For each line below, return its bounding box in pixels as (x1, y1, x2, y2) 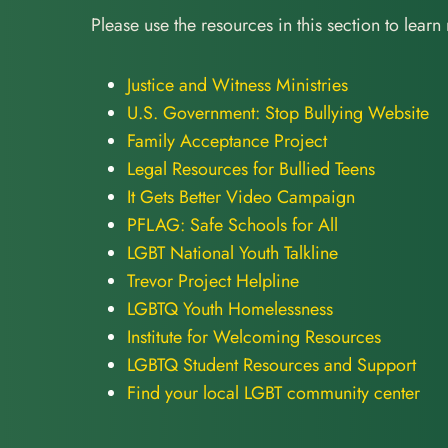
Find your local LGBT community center (127, 380, 420, 407)
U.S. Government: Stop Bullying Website (127, 100, 429, 127)
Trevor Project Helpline (127, 268, 299, 295)
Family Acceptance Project (127, 128, 327, 155)
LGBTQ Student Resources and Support (127, 352, 416, 379)
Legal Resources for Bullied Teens (127, 156, 375, 183)
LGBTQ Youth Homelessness (127, 296, 333, 323)
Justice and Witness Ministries (127, 72, 348, 99)
